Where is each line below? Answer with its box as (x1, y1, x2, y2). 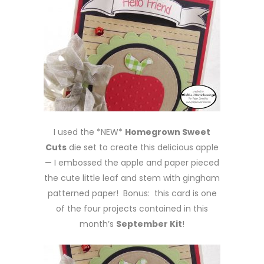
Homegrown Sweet (125, 126, 210, 138)
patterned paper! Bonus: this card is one (47, 187, 217, 199)
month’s (80, 218, 116, 230)
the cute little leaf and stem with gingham (44, 172, 220, 184)
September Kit (116, 218, 182, 230)
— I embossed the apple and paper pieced (45, 157, 219, 169)
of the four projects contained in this (56, 203, 208, 214)
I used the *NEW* (54, 126, 125, 138)
